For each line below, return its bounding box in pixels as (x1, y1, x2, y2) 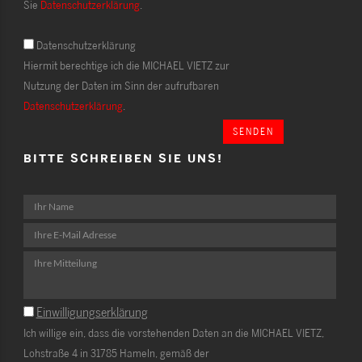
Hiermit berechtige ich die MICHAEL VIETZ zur (23, 58, 229, 73)
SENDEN (232, 125, 274, 138)
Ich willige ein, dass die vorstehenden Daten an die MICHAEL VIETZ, (23, 325, 324, 339)
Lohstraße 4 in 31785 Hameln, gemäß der (23, 345, 209, 360)
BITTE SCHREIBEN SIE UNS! (23, 150, 223, 165)
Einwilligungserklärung (36, 303, 148, 320)
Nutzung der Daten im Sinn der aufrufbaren (23, 78, 219, 93)
